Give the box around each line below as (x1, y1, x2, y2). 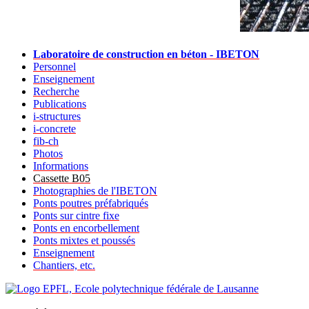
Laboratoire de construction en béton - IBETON (33, 48, 259, 60)
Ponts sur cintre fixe (33, 209, 119, 221)
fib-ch (33, 134, 59, 147)
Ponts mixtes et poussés (33, 234, 135, 246)
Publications (33, 97, 86, 110)
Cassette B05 (33, 172, 90, 184)
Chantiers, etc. (33, 259, 95, 271)
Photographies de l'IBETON (33, 184, 157, 197)
